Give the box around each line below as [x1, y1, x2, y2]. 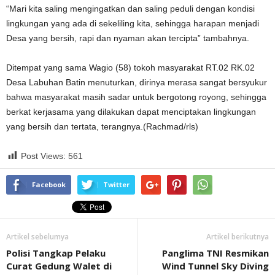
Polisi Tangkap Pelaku [6, 247, 106, 259]
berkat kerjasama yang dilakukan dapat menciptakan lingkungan [6, 107, 256, 117]
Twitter [103, 180, 130, 189]
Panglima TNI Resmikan [162, 247, 269, 259]
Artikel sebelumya [6, 231, 69, 242]
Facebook [32, 180, 66, 189]
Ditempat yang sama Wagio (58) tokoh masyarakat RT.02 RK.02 [6, 63, 255, 72]
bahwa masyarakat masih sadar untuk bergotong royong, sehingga [6, 92, 266, 102]
